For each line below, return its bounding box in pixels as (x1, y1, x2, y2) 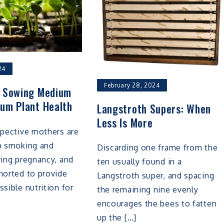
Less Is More (96, 114, 153, 130)
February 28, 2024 (103, 81, 160, 89)
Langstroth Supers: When (96, 100, 211, 116)
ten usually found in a (96, 156, 182, 167)
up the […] (96, 212, 136, 223)
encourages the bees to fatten (96, 198, 217, 209)
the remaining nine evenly (96, 184, 198, 195)
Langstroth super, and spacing (96, 170, 214, 181)
